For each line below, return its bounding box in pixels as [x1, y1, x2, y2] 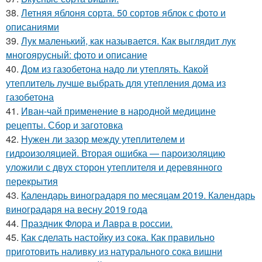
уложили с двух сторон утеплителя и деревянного [6, 160, 222, 174]
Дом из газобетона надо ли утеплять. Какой [21, 62, 208, 75]
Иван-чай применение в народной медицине [21, 104, 216, 118]
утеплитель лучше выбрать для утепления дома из [6, 76, 226, 89]
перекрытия [6, 174, 58, 188]
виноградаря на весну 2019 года [6, 202, 147, 216]
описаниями [6, 20, 59, 33]
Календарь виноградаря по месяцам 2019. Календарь [21, 188, 255, 202]
